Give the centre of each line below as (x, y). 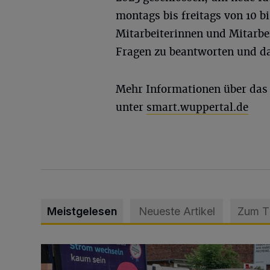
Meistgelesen (82, 211)
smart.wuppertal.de (197, 107)
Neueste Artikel (177, 211)
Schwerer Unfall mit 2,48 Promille (113, 251)
